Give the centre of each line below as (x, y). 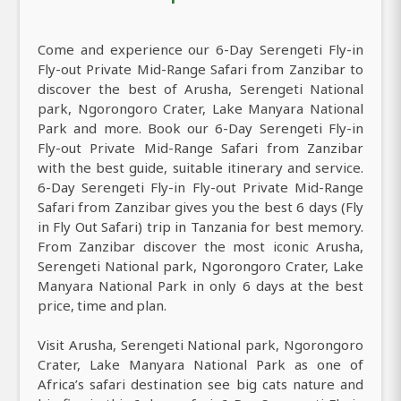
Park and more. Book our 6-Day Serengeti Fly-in (200, 128)
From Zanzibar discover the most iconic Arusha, (200, 246)
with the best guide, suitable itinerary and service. (200, 167)
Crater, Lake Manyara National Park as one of (200, 364)
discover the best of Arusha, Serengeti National (200, 88)
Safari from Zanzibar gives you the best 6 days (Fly (200, 206)
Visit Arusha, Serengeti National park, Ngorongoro (200, 344)
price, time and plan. (102, 305)
